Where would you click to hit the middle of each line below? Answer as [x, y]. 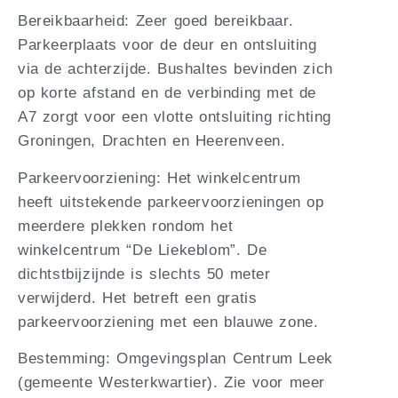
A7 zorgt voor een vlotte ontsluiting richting [175, 117]
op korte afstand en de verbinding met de [167, 93]
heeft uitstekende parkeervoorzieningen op [171, 202]
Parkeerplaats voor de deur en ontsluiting [167, 45]
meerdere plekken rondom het [126, 226]
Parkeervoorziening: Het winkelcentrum [159, 178]
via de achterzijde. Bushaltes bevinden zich [175, 69]
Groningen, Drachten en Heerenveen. [152, 141]
